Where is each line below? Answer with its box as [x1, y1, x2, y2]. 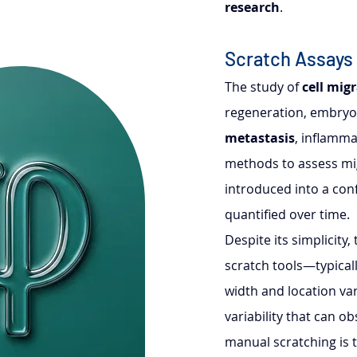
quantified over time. [225, 206, 350, 224]
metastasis [225, 129, 295, 147]
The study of [225, 78, 302, 96]
